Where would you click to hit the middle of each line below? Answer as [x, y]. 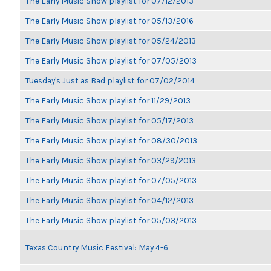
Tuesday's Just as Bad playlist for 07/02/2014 [110, 80]
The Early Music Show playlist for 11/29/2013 [108, 100]
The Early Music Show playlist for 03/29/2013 [111, 160]
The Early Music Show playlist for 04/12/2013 [109, 200]
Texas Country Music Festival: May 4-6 [97, 247]
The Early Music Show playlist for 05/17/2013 [109, 120]
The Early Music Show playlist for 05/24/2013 [111, 41]
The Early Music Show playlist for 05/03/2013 [111, 220]
